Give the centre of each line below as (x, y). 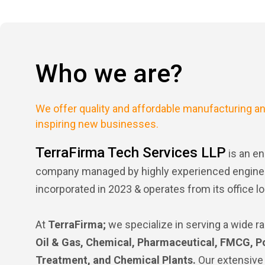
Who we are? (109, 73)
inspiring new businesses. (97, 124)
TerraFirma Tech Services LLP (131, 153)
